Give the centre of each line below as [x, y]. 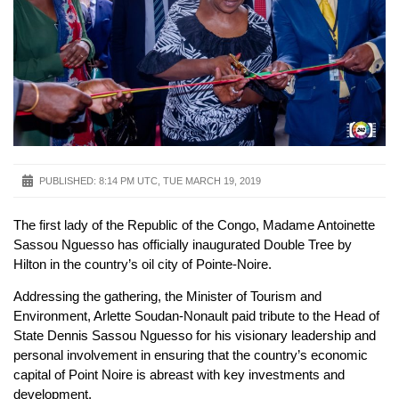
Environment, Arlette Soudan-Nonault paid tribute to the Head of [196, 316]
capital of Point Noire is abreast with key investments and [179, 375]
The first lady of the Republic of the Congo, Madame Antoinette [194, 224]
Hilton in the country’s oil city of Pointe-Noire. [142, 264]
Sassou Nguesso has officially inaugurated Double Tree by [183, 244]
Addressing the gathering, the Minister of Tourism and [167, 297]
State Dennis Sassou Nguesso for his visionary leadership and [195, 336]
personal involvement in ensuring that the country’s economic [191, 355]
